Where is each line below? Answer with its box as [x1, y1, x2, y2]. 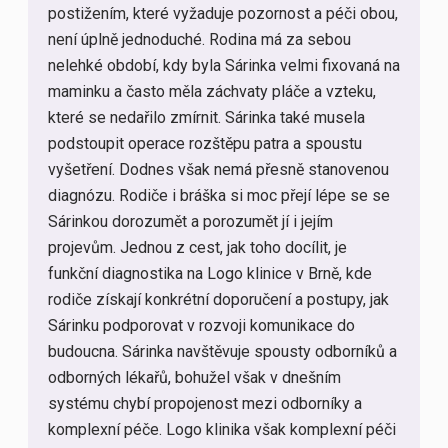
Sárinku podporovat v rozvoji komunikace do [48, 316, 355, 336]
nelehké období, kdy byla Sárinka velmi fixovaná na [48, 56, 400, 76]
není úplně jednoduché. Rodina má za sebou [48, 30, 351, 50]
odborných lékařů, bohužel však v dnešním [48, 368, 341, 388]
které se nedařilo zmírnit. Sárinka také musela [48, 108, 365, 128]
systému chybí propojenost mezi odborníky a [48, 394, 362, 414]
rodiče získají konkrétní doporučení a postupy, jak [48, 290, 389, 310]
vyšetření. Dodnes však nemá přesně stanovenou [48, 160, 389, 180]
